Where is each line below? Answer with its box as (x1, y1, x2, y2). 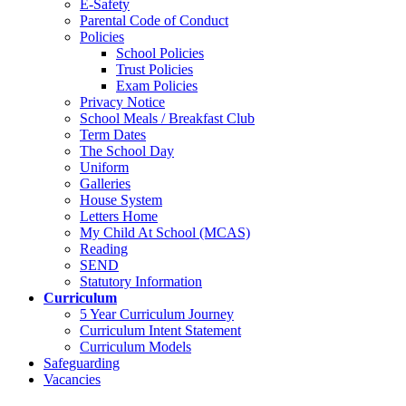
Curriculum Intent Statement (80, 323, 241, 338)
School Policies (116, 45, 204, 61)
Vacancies (43, 372, 101, 387)
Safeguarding (43, 355, 120, 371)
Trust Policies (116, 62, 193, 77)
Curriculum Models (80, 339, 191, 354)
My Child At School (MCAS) (80, 225, 250, 240)
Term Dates (80, 127, 146, 142)
